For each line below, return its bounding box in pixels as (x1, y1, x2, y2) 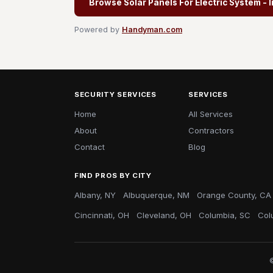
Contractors (188, 126, 235, 135)
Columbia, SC (199, 210, 250, 220)
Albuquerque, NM (123, 190, 190, 200)
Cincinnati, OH (74, 210, 129, 220)
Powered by (74, 25, 122, 34)
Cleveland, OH (136, 210, 191, 220)
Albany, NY (74, 190, 116, 200)
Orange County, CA (197, 190, 271, 200)
